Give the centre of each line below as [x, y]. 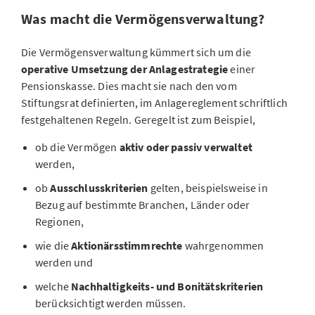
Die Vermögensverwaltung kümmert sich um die [136, 52]
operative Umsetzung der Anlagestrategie [125, 69]
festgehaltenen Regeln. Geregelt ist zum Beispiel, [140, 120]
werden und [64, 262]
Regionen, [60, 221]
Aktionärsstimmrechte [128, 245]
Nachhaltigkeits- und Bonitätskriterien [167, 286]
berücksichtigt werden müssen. [111, 303]
